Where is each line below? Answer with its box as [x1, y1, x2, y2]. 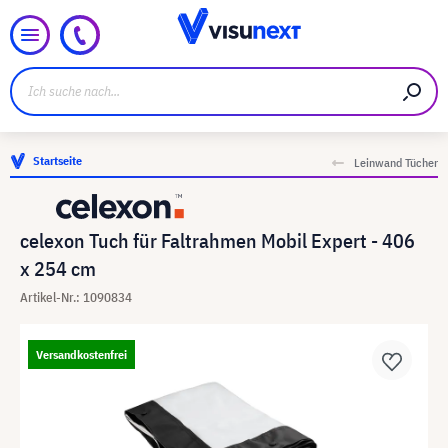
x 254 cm [20, 255, 96, 282]
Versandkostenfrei [36, 347, 127, 362]
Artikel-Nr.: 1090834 [20, 289, 132, 306]
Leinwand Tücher [354, 155, 438, 170]
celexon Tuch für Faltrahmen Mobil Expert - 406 [20, 227, 415, 254]
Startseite [33, 153, 82, 168]
